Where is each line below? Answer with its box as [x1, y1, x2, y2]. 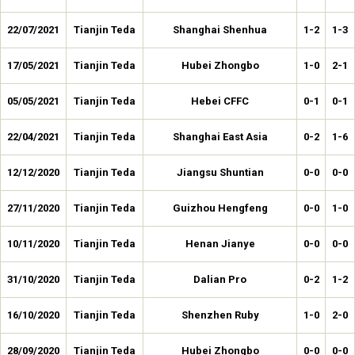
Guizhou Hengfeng [172, 202, 268, 214]
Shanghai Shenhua [173, 24, 267, 36]
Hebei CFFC [191, 95, 249, 107]
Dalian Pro [193, 273, 246, 285]
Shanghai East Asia [172, 131, 268, 143]
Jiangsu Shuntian [176, 166, 264, 178]
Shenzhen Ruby [181, 309, 259, 321]
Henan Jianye [185, 238, 255, 250]
